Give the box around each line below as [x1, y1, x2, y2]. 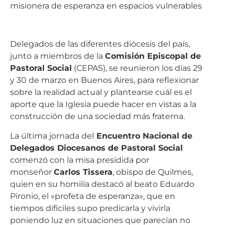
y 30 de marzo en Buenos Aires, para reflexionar [10, 73, 199, 83]
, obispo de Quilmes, [113, 165, 193, 175]
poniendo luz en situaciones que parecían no [10, 213, 190, 223]
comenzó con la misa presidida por [10, 153, 149, 163]
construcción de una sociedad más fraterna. [10, 109, 185, 119]
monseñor [10, 165, 54, 175]
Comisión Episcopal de [105, 49, 201, 59]
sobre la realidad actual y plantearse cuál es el [10, 85, 192, 95]
